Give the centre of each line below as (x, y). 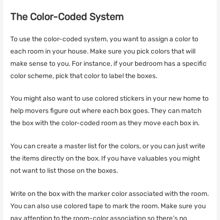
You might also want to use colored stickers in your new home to (110, 98)
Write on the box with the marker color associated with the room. (110, 194)
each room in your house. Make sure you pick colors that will (103, 51)
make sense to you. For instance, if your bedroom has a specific (109, 63)
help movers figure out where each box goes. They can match (106, 111)
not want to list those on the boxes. (64, 171)
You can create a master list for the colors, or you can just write (108, 146)
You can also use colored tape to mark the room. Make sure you (108, 206)
